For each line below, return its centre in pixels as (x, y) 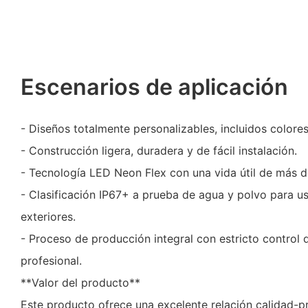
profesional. (51, 261)
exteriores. (48, 217)
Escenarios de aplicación (154, 87)
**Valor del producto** (80, 283)
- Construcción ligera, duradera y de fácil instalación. (159, 151)
